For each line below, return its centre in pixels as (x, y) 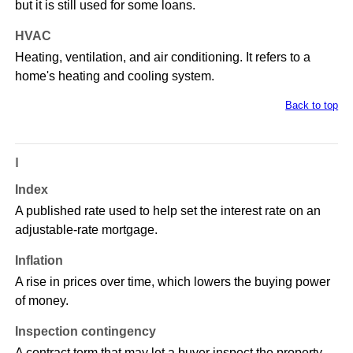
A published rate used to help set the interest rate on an (167, 211)
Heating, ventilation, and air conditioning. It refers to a (162, 58)
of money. (41, 301)
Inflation (39, 261)
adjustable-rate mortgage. (86, 230)
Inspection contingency (85, 332)
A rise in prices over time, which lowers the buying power (172, 282)
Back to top (312, 106)
